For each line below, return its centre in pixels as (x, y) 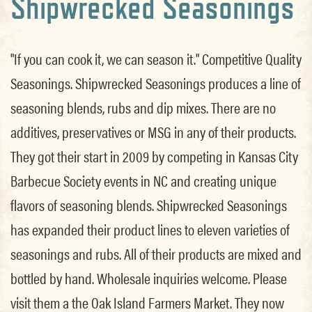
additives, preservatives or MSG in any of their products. (153, 131)
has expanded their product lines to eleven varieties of (150, 229)
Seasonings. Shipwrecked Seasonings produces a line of (156, 83)
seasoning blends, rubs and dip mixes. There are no (143, 107)
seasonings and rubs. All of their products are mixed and (156, 253)
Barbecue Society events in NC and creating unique (143, 180)
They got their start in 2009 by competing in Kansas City (154, 156)
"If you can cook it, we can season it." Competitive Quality (156, 58)
